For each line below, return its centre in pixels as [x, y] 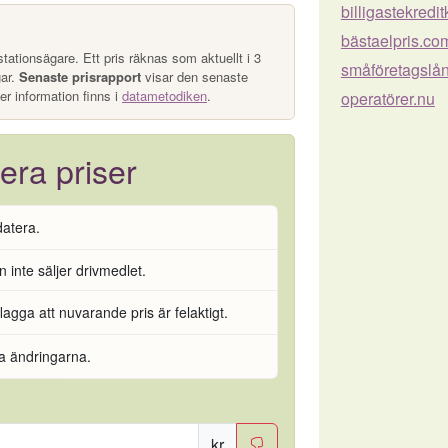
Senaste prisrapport [80, 76]
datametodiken [164, 95]
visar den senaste [194, 76]
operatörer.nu [387, 98]
